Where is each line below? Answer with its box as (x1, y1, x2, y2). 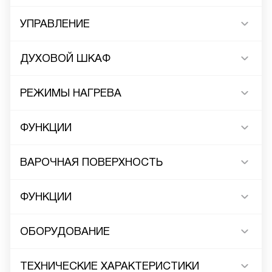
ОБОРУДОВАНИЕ (20, 225, 110, 238)
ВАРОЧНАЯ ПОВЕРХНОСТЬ (20, 156, 163, 169)
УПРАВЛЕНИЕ (20, 18, 90, 30)
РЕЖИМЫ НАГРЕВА (20, 87, 121, 100)
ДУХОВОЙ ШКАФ (20, 52, 110, 65)
